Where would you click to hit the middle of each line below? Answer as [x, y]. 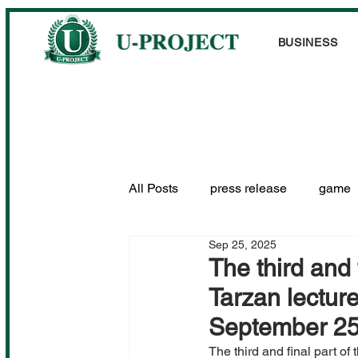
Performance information [230, 252]
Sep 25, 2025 [243, 245]
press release [249, 188]
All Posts [154, 188]
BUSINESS [308, 43]
